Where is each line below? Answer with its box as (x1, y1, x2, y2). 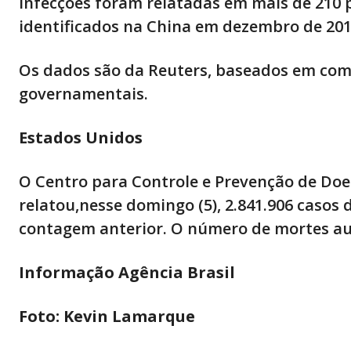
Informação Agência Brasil (19, 262, 239, 284)
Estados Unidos (19, 127, 143, 149)
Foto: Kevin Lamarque (19, 306, 199, 327)
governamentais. (19, 83, 148, 105)
